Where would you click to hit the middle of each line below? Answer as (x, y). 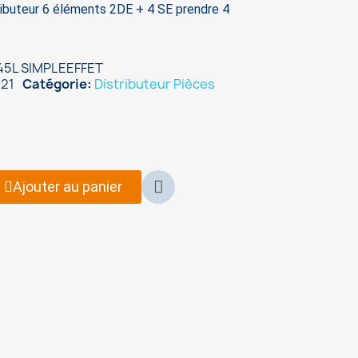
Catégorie (55, 84)
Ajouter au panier (68, 187)
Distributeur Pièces (155, 84)
